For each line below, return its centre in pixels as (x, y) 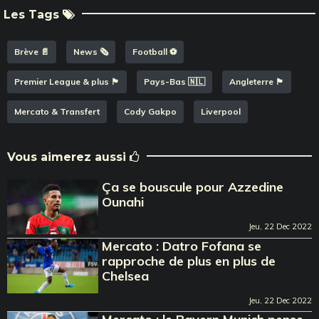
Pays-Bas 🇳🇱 (174, 81)
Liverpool (221, 111)
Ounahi (123, 202)
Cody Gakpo (150, 111)
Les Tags (33, 14)
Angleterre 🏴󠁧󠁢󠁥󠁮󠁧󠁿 (257, 81)
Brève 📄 (32, 51)
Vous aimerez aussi (68, 157)
